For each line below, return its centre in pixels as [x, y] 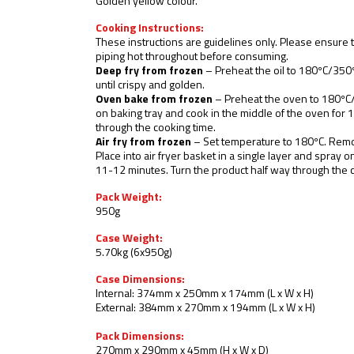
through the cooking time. [156, 128]
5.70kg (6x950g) [134, 253]
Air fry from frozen [143, 143]
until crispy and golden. [150, 86]
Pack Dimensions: [140, 337]
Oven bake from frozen [154, 100]
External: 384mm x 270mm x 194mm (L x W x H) [205, 309]
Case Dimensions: [140, 280]
